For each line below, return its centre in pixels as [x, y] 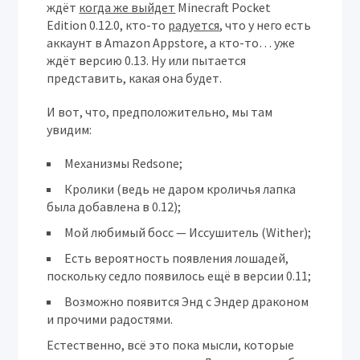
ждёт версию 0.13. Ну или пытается [147, 61]
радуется [194, 25]
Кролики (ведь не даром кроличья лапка [180, 189]
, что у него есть [266, 25]
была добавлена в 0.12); [114, 207]
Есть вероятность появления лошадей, [177, 258]
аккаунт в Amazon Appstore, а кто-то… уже [171, 43]
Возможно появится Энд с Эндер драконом [187, 302]
